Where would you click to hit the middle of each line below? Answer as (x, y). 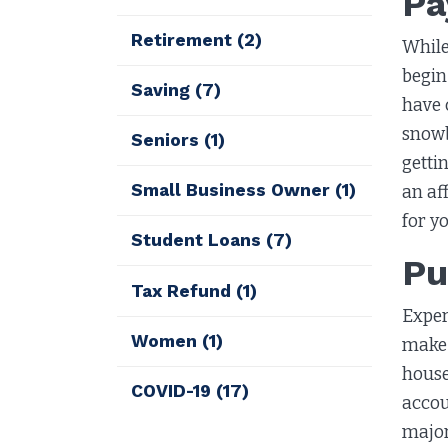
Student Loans (199, 240)
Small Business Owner (233, 190)
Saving (163, 89)
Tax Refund (184, 290)
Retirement (184, 39)
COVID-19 (174, 390)
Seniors (168, 140)
